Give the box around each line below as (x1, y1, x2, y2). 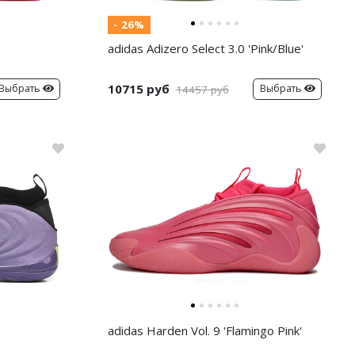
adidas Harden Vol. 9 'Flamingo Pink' (108, 323, 302, 338)
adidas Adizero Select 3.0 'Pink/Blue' (108, 40, 303, 56)
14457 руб (175, 82, 229, 97)
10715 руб (108, 81, 170, 97)
